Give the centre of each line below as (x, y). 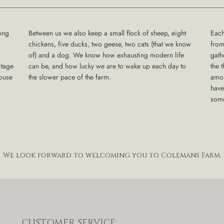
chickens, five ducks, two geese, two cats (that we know (110, 44)
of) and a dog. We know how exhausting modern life (106, 55)
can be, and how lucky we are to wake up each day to (107, 66)
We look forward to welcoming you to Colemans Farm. (112, 155)
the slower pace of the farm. (70, 77)
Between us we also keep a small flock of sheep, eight (107, 33)
